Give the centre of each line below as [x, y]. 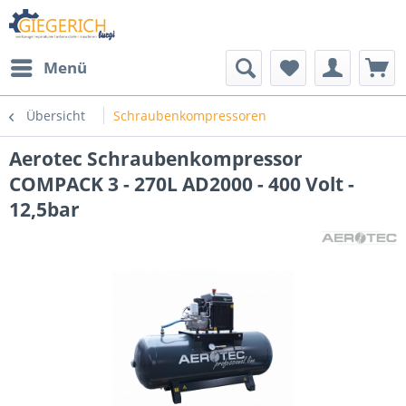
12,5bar [44, 209]
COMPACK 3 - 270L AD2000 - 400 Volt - [182, 184]
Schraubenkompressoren [190, 116]
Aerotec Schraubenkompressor [156, 159]
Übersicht [56, 116]
